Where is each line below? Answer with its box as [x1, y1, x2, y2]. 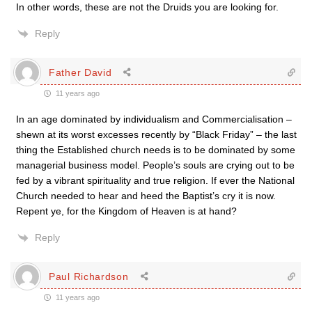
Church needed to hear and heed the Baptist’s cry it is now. [16, 190, 276, 201]
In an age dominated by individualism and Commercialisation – [16, 114, 292, 125]
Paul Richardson [49, 270, 129, 282]
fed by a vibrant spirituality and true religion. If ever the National [16, 175, 295, 186]
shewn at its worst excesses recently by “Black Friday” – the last [16, 129, 297, 140]
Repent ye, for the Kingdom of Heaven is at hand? [16, 205, 237, 217]
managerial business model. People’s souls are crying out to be [16, 159, 295, 171]
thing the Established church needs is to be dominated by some [16, 144, 295, 155]
